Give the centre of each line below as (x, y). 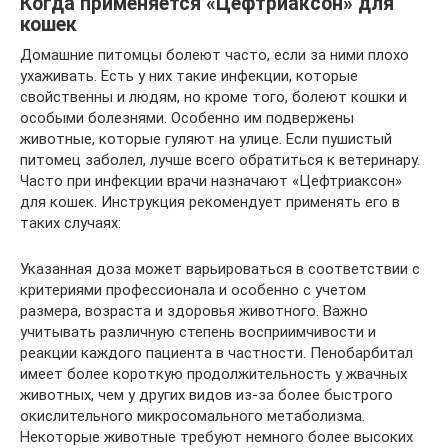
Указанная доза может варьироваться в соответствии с (220, 269)
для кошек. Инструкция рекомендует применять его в (210, 202)
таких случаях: (70, 223)
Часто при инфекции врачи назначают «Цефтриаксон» (211, 181)
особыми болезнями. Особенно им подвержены (187, 118)
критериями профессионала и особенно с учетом (193, 290)
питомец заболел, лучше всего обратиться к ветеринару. (220, 160)
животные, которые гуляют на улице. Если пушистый (206, 139)
